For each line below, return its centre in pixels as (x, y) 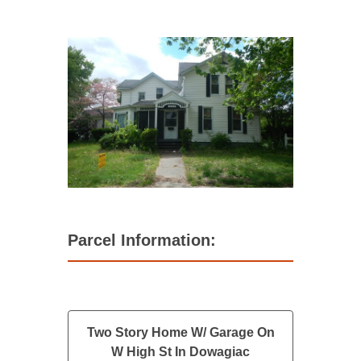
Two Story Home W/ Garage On (180, 332)
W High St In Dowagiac (180, 351)
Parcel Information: (142, 240)
